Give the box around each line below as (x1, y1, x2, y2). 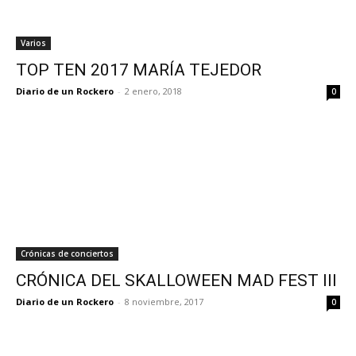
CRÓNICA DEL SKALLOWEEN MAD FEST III (16, 271, 337, 290)
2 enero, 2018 (125, 85, 182, 97)
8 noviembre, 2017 (125, 296, 203, 308)
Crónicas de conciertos (21, 248, 114, 259)
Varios (21, 37, 46, 48)
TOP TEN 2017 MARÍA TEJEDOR (16, 60, 261, 79)
